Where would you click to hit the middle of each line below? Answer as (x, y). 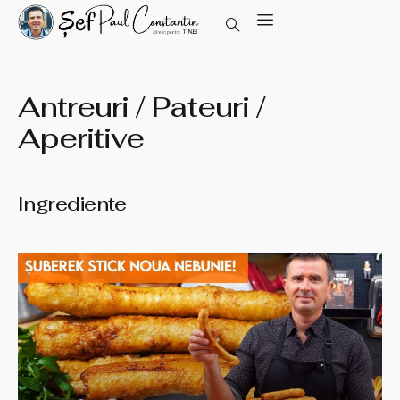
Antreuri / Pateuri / (142, 107)
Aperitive (81, 138)
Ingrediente (72, 204)
